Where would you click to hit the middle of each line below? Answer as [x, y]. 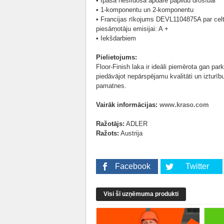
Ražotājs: [110, 124]
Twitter [197, 166]
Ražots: [107, 133]
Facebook [132, 166]
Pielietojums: [116, 57]
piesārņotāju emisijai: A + [132, 29]
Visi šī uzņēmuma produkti [141, 194]
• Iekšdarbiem [116, 38]
